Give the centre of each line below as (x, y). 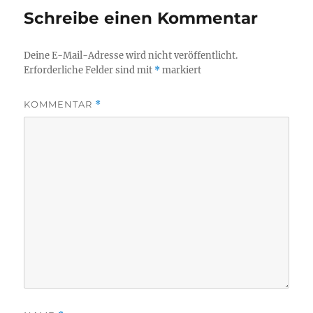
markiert (181, 70)
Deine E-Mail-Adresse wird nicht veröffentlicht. (131, 55)
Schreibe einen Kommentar (141, 18)
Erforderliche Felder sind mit (89, 70)
